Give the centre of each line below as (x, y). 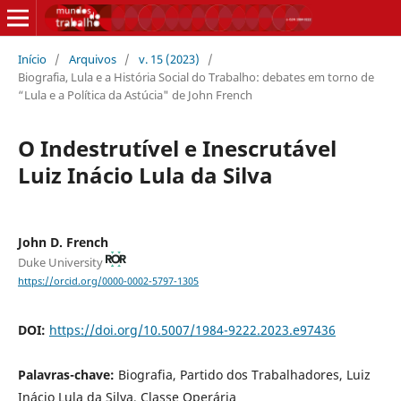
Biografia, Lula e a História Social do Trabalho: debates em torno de (196, 77)
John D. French (63, 242)
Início (32, 59)
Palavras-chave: (68, 374)
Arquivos (92, 59)
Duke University (61, 262)
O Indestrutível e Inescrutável (177, 148)
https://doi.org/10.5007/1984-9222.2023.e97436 (192, 329)
